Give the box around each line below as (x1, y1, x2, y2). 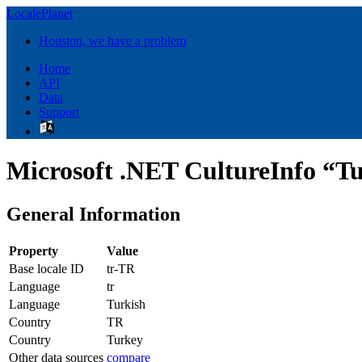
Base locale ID (9, 261, 84, 276)
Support (39, 105, 79, 119)
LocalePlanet (6, 6, 73, 20)
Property (9, 243, 58, 258)
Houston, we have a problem (39, 34, 186, 48)
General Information (6, 203, 180, 225)
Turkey (107, 332, 143, 347)
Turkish (107, 297, 145, 311)
